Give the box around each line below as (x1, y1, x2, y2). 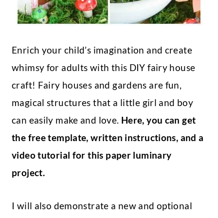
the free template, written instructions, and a (12, 132, 204, 144)
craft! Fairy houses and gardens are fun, (12, 79, 182, 91)
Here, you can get (121, 114, 196, 126)
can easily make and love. (12, 114, 121, 126)
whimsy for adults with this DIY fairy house (12, 62, 196, 73)
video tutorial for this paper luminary (12, 149, 172, 161)
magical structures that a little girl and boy (12, 97, 194, 109)
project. (12, 167, 45, 179)
